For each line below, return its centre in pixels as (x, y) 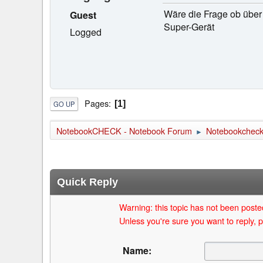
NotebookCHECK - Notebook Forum (124, 131)
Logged (86, 32)
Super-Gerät (189, 26)
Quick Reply (87, 182)
